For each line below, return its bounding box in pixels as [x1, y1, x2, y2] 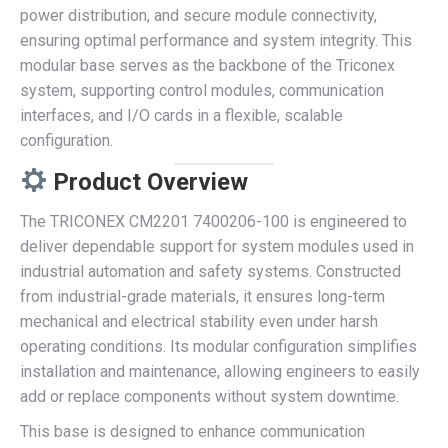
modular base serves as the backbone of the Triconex [20, 56, 395, 75]
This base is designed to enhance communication [20, 422, 365, 441]
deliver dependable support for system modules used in [20, 237, 414, 256]
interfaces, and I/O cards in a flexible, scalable [20, 106, 343, 125]
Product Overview [53, 168, 249, 196]
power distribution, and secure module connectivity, [20, 6, 377, 25]
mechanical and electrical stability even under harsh [20, 312, 378, 331]
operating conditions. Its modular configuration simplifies [20, 337, 417, 356]
